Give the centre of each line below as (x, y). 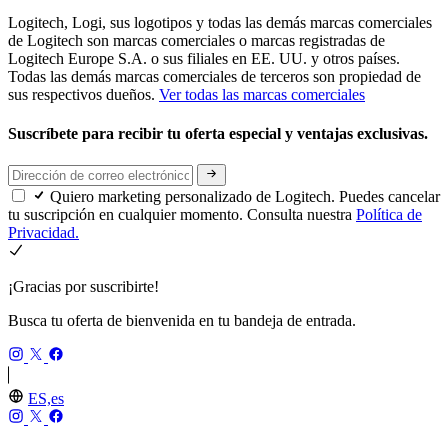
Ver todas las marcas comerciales (262, 94)
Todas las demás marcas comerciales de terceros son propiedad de (214, 76)
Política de (389, 215)
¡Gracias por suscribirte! (83, 287)
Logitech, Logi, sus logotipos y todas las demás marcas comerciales (220, 22)
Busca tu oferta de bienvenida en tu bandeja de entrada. (182, 321)
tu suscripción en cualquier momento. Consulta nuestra (182, 215)
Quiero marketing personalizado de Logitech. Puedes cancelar (245, 197)
